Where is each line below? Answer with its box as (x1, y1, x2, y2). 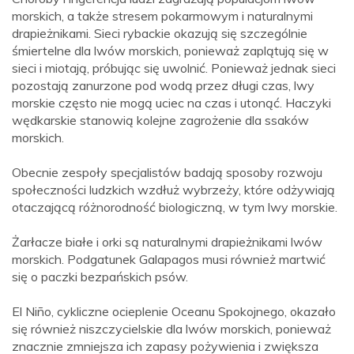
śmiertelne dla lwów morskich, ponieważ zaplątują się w (12, 43, 329, 59)
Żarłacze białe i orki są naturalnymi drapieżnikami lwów (12, 234, 322, 250)
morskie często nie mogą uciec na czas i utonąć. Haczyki (12, 95, 331, 111)
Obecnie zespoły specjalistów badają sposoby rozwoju (12, 164, 322, 181)
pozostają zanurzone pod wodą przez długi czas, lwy (12, 77, 314, 94)
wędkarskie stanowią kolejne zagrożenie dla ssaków (12, 112, 309, 129)
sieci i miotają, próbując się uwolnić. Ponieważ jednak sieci (12, 60, 336, 77)
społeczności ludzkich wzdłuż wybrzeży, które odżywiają (12, 182, 335, 198)
